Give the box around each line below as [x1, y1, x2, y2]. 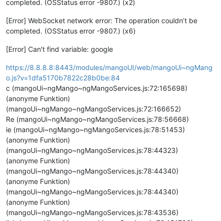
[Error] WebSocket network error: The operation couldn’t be [6, 16, 197, 25]
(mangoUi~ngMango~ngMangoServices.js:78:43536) [6, 208, 179, 217]
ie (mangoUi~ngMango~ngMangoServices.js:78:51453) [6, 125, 185, 134]
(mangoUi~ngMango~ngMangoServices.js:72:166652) [6, 105, 181, 113]
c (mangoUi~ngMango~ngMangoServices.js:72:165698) [6, 84, 187, 92]
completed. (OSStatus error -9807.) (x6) [6, 27, 136, 35]
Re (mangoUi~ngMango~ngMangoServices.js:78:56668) [6, 115, 189, 123]
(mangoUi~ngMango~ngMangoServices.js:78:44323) [6, 146, 178, 154]
